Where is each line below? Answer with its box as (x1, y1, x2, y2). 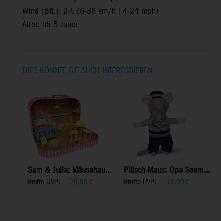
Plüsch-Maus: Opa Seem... (124, 165, 210, 177)
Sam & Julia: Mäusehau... (28, 165, 111, 177)
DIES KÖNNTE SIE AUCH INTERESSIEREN (22, 65, 152, 77)
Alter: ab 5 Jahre (22, 19, 77, 31)
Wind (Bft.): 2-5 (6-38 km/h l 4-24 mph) (22, 6, 159, 18)
